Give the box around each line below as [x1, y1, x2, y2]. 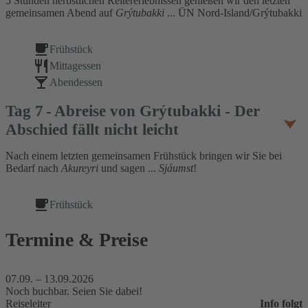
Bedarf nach [5, 162, 61, 175]
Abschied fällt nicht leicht [5, 120, 179, 139]
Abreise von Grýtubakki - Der [54, 102, 260, 120]
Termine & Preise [5, 229, 148, 251]
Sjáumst [159, 162, 193, 175]
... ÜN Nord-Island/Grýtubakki [167, 7, 302, 19]
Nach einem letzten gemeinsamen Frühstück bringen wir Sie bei [5, 150, 282, 162]
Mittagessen [49, 60, 101, 72]
